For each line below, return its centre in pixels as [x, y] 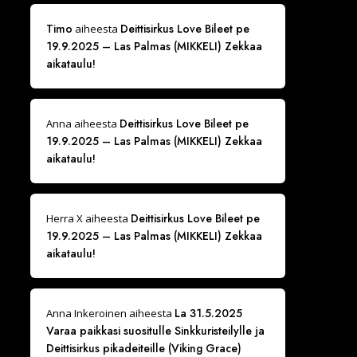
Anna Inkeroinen [86, 313]
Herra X [64, 218]
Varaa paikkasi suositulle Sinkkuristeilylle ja [155, 331]
